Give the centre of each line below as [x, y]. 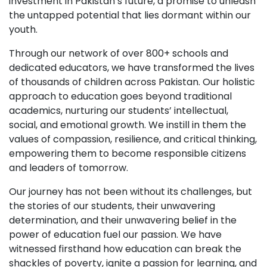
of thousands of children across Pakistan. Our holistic [132, 82]
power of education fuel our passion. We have [115, 234]
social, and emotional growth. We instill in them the [128, 125]
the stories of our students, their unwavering [112, 206]
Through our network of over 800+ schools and [119, 53]
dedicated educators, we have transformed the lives [132, 67]
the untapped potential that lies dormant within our [130, 15]
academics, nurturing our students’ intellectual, [119, 110]
